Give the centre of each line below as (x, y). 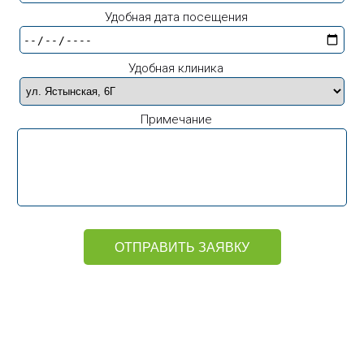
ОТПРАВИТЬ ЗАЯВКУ (182, 247)
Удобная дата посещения (176, 17)
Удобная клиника (176, 68)
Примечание (176, 120)
